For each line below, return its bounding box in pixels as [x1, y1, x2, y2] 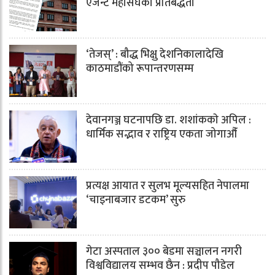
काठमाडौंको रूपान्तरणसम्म [86, 60, 194, 79]
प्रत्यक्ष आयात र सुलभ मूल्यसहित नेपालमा [86, 177, 249, 196]
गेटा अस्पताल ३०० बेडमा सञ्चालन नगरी [86, 242, 242, 261]
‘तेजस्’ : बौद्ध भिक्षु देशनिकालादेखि [86, 45, 223, 64]
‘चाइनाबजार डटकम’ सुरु [86, 191, 185, 210]
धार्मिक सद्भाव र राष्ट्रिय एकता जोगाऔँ [86, 125, 237, 144]
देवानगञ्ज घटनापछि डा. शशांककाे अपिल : [86, 111, 251, 130]
